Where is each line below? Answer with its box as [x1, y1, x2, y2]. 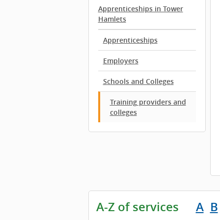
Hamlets [98, 14, 126, 24]
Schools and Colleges [103, 77, 174, 86]
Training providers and [110, 97, 186, 107]
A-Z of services [96, 199, 179, 215]
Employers [103, 56, 138, 65]
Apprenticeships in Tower [98, 4, 183, 13]
